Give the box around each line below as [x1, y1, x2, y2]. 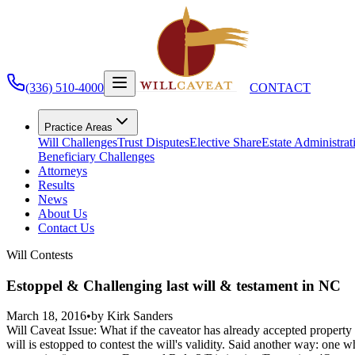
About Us [38, 207, 87, 220]
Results [38, 178, 74, 192]
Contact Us [38, 221, 94, 235]
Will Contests [6, 248, 73, 261]
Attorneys [38, 164, 87, 177]
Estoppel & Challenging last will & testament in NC [6, 277, 341, 294]
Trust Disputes [117, 136, 189, 149]
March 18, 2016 [6, 309, 86, 323]
